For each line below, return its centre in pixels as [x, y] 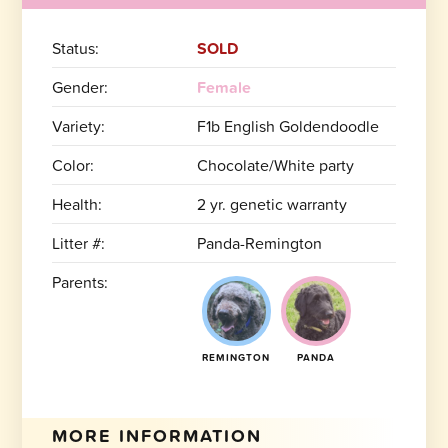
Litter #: [79, 242]
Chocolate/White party [275, 164]
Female [223, 86]
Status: [76, 47]
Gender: [80, 86]
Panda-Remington [259, 242]
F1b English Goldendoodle [287, 125]
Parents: [80, 281]
